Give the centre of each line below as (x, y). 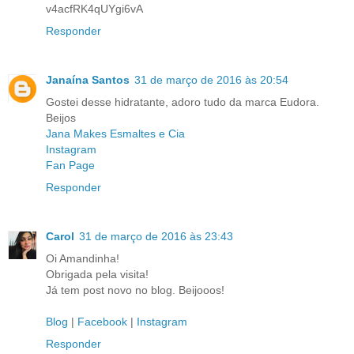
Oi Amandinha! (83, 258)
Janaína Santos (88, 79)
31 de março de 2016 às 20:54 (211, 79)
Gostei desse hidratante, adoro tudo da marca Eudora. (183, 102)
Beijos (61, 117)
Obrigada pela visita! (97, 274)
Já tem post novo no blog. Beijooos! (135, 290)
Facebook (102, 321)
